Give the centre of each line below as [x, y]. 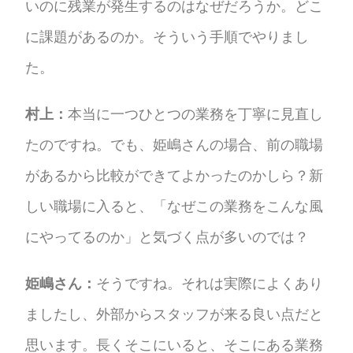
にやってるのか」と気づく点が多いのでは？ [167, 236]
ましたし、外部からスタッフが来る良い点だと [175, 314]
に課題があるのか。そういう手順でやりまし [167, 36]
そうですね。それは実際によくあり [210, 283]
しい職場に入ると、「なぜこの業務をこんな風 [175, 206]
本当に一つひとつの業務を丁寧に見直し [196, 113]
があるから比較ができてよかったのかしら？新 [175, 175]
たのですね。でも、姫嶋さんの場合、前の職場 [175, 144]
